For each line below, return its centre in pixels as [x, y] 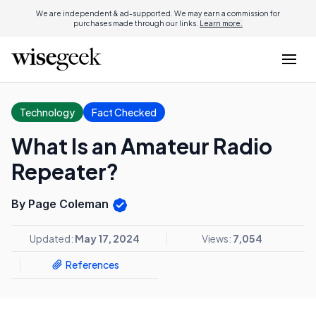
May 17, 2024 [107, 238]
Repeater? [65, 171]
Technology [47, 112]
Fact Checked [124, 112]
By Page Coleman [61, 204]
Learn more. [221, 23]
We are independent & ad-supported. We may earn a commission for [158, 13]
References [92, 265]
